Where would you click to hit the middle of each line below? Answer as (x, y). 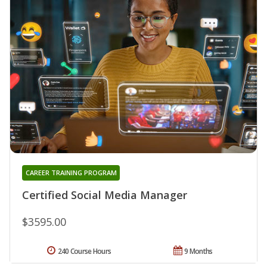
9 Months (198, 251)
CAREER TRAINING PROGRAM (71, 172)
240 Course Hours (84, 251)
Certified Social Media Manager (105, 195)
